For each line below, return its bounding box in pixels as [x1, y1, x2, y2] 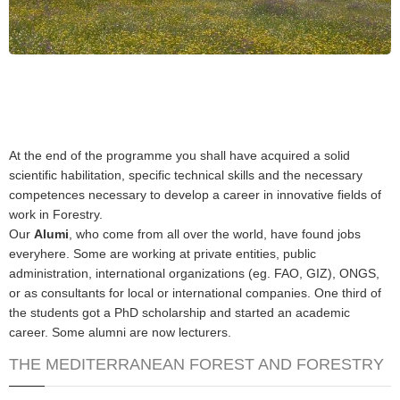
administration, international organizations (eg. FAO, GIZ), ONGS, [9, 266, 379, 281]
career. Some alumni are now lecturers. [9, 325, 231, 340]
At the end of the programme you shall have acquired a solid [9, 148, 350, 163]
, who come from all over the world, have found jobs [69, 227, 361, 242]
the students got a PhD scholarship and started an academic [9, 305, 350, 321]
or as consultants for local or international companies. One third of [9, 286, 381, 301]
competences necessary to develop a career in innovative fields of [9, 187, 381, 203]
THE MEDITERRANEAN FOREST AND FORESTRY [9, 355, 384, 374]
